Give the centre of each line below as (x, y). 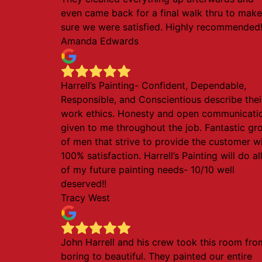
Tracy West (85, 198)
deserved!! (84, 184)
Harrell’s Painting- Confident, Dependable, (154, 85)
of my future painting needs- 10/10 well (148, 170)
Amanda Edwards (100, 41)
